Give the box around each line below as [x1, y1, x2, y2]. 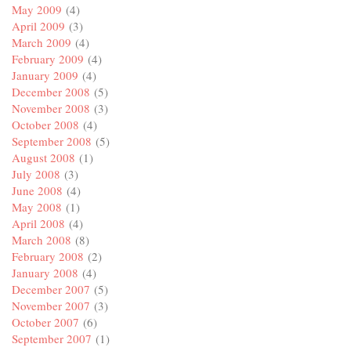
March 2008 [12, 232, 71, 248]
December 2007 [12, 281, 90, 298]
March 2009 [12, 34, 71, 51]
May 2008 [12, 199, 62, 215]
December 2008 [12, 84, 90, 100]
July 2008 [12, 166, 60, 183]
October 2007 [12, 314, 79, 331]
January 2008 [12, 265, 78, 281]
